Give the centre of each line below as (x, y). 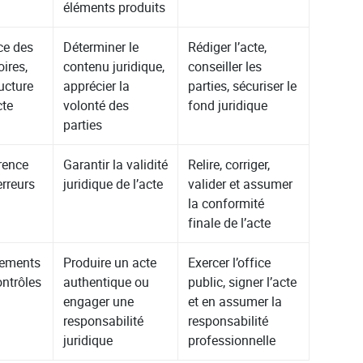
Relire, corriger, (229, 165)
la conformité (226, 204)
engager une (99, 302)
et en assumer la (235, 302)
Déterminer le (101, 47)
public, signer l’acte (243, 282)
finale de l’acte (230, 223)
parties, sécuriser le (243, 86)
